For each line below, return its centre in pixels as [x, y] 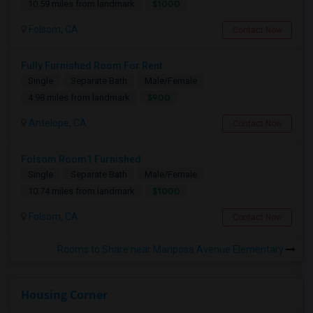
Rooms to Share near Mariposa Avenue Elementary [172, 249]
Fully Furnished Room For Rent [92, 66]
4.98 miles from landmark [79, 97]
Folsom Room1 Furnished [81, 159]
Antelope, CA [57, 123]
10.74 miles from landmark [81, 191]
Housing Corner [64, 295]
